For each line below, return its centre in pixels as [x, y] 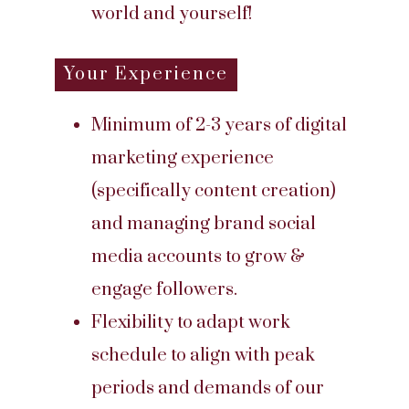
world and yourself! [172, 14]
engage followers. [164, 290]
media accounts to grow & [198, 257]
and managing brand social [204, 224]
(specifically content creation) [214, 191]
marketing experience [183, 158]
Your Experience [146, 74]
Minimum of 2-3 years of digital [219, 126]
